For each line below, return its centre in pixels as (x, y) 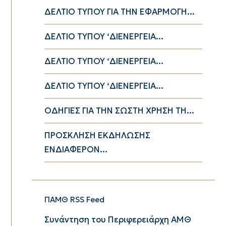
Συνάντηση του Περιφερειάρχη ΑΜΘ (118, 219)
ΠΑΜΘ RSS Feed (74, 199)
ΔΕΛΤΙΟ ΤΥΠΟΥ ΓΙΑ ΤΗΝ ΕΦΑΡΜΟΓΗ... (119, 12)
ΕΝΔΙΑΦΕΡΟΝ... (76, 149)
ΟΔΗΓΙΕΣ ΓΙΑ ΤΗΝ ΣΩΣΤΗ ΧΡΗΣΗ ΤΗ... (119, 110)
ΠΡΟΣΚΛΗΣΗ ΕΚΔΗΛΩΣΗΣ (97, 135)
